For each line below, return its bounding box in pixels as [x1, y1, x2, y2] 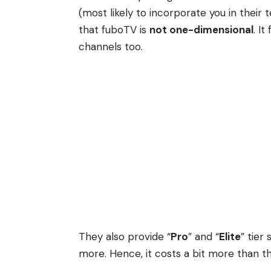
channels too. [79, 40, 146, 54]
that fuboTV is [79, 23, 149, 37]
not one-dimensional [149, 23, 253, 37]
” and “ [188, 229, 219, 243]
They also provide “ [79, 229, 171, 243]
